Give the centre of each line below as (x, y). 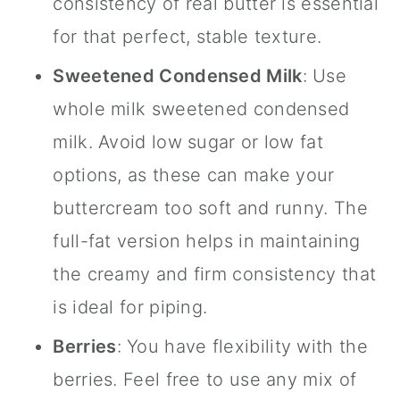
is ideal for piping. (130, 307)
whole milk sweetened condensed (201, 108)
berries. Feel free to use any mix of (205, 379)
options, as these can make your (194, 175)
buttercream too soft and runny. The (210, 208)
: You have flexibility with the (242, 346)
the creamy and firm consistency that (215, 274)
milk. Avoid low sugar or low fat (188, 142)
